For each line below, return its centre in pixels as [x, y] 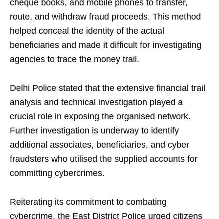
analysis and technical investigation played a [96, 102]
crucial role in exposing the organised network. [100, 117]
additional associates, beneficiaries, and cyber [99, 145]
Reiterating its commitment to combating [88, 202]
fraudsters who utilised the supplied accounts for [104, 159]
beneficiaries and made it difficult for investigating [106, 45]
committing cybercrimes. [57, 173]
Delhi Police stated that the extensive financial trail [108, 88]
